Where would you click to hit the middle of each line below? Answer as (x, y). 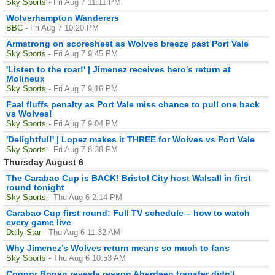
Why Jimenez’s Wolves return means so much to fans (118, 248)
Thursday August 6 (44, 162)
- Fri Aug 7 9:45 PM (83, 53)
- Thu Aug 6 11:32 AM (82, 232)
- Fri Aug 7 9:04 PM (83, 123)
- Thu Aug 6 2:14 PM (85, 197)
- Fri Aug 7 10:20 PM (62, 28)
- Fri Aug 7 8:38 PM (83, 149)
